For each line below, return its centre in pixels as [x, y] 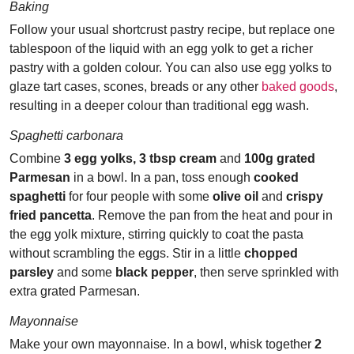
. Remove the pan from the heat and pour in [212, 215]
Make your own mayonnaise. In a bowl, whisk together [162, 344]
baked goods [298, 87]
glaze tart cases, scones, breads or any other [136, 87]
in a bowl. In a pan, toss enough [162, 177]
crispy [305, 196]
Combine [37, 158]
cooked [276, 177]
